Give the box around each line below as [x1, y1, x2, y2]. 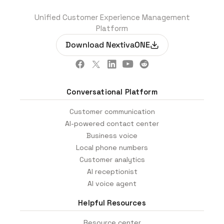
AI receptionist [86, 167, 137, 176]
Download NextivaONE [65, 39, 150, 50]
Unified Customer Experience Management [34, 12, 190, 22]
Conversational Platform [66, 87, 157, 97]
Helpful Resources [78, 198, 146, 208]
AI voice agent [87, 179, 136, 188]
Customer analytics [79, 155, 145, 164]
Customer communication [69, 107, 155, 116]
